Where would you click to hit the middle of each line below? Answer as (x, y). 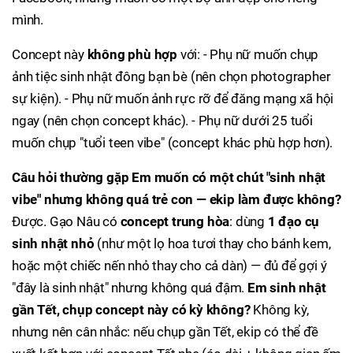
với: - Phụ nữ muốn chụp (248, 54)
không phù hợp (132, 54)
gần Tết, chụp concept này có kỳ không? (131, 310)
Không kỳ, (279, 310)
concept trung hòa (175, 221)
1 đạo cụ (294, 221)
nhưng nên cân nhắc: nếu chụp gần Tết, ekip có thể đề (165, 332)
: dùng (249, 221)
